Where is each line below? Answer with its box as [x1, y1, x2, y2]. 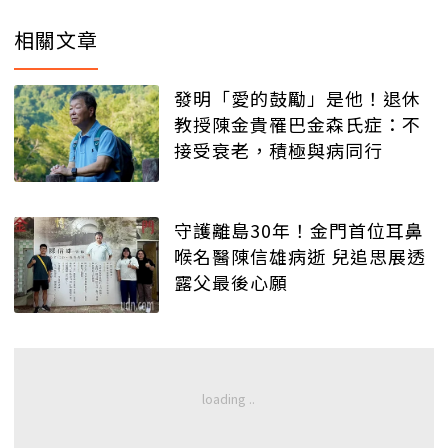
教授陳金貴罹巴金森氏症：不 [174, 110, 421, 137]
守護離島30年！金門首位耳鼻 [174, 216, 424, 243]
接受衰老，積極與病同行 [174, 136, 383, 163]
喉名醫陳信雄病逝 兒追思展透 [174, 242, 426, 269]
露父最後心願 [174, 268, 288, 295]
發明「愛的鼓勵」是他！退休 [174, 84, 421, 111]
